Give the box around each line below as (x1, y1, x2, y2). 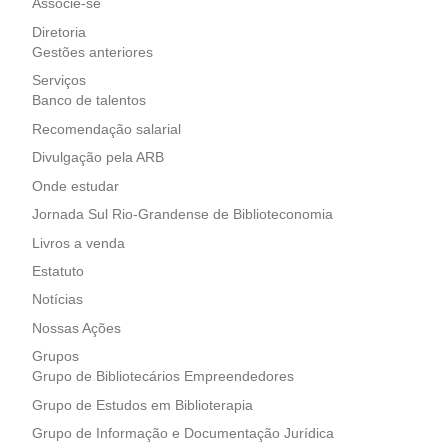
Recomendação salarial (31, 121, 181, 137)
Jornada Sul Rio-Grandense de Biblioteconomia (31, 207, 333, 223)
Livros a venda (31, 235, 125, 251)
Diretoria (31, 24, 86, 40)
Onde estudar (31, 178, 119, 194)
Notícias (31, 292, 83, 308)
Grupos (31, 349, 79, 365)
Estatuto (31, 263, 84, 279)
